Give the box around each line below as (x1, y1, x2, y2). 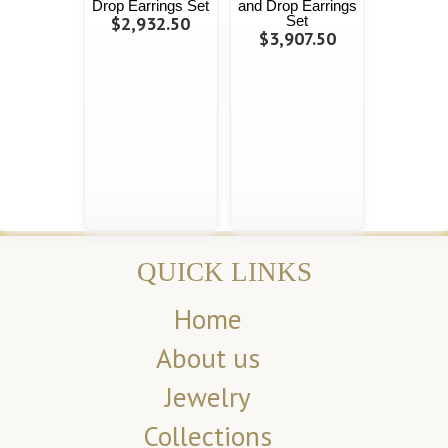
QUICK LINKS (136, 257, 312, 288)
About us (155, 340, 260, 377)
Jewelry (164, 379, 251, 416)
